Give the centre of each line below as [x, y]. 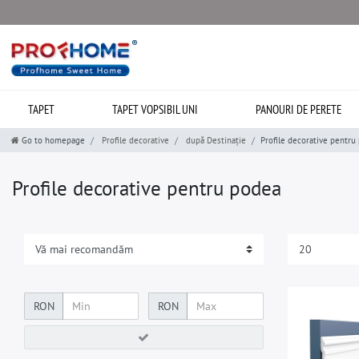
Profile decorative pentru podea [147, 188]
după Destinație [215, 140]
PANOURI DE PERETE [299, 109]
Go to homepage [53, 140]
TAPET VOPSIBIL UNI [155, 109]
